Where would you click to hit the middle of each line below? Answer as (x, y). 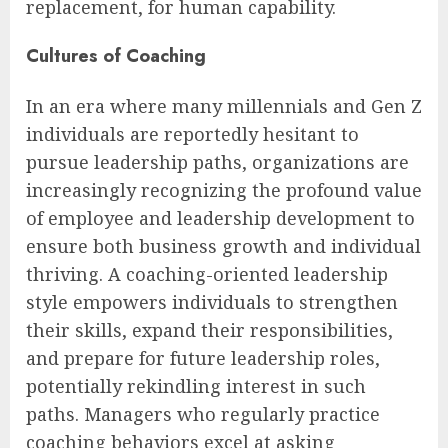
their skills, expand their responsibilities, (209, 329)
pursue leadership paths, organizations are (217, 161)
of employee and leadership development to (220, 217)
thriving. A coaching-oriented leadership (207, 273)
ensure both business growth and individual (223, 245)
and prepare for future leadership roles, (203, 357)
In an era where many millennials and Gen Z (224, 105)
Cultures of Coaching (116, 55)
